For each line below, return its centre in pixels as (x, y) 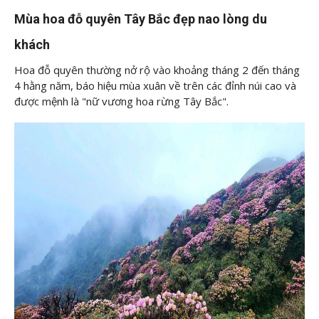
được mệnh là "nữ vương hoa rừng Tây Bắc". (121, 101)
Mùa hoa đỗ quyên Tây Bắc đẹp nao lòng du (141, 19)
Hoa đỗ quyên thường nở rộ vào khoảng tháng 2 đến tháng (157, 69)
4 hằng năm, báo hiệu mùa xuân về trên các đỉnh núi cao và (155, 85)
